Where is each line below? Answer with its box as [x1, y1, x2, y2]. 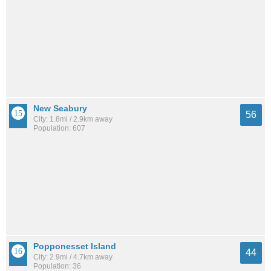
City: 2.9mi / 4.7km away [33, 253, 113, 262]
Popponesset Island [33, 241, 116, 252]
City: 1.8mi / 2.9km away [33, 114, 113, 123]
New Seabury [33, 103, 87, 113]
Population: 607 [33, 123, 85, 132]
